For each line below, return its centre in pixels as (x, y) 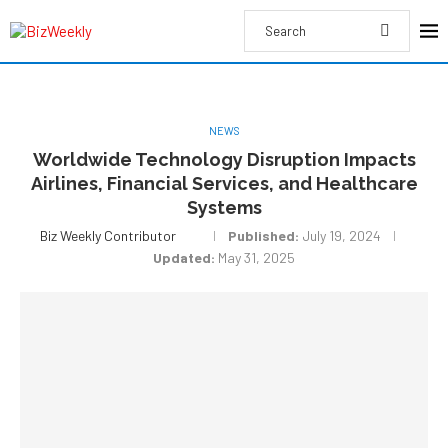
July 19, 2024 (342, 236)
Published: (264, 236)
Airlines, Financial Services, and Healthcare (224, 183)
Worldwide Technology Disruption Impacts (224, 159)
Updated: (184, 257)
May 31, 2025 (256, 257)
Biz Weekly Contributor (107, 236)
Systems (224, 207)
